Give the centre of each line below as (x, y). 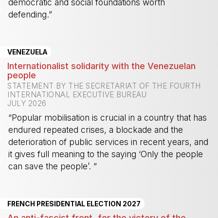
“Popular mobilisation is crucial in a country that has (108, 118)
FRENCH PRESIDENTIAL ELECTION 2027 (74, 204)
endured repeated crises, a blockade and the (96, 130)
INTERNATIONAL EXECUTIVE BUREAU (77, 95)
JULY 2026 (27, 104)
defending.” (30, 15)
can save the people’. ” (53, 166)
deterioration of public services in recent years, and (109, 142)
